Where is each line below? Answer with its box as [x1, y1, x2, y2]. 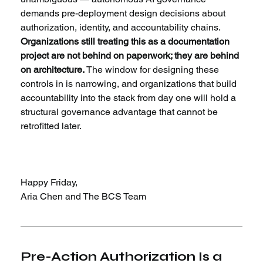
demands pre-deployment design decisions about [21, 8, 228, 19]
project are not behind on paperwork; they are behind [21, 50, 242, 62]
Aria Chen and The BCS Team [21, 191, 147, 203]
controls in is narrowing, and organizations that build [21, 78, 240, 90]
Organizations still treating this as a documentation [21, 36, 232, 48]
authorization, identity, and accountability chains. [21, 22, 223, 33]
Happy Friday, [21, 177, 78, 188]
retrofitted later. [21, 120, 82, 132]
